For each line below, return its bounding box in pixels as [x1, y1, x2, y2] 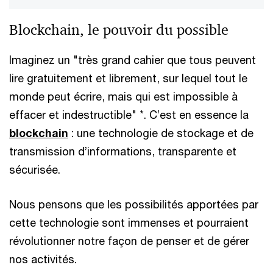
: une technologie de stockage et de [68, 126, 253, 140]
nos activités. [9, 252, 77, 266]
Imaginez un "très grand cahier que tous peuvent [9, 53, 256, 66]
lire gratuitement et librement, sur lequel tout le [9, 71, 247, 85]
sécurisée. [9, 163, 60, 176]
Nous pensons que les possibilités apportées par [9, 197, 258, 211]
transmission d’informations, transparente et [9, 144, 236, 158]
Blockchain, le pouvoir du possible [9, 21, 232, 39]
